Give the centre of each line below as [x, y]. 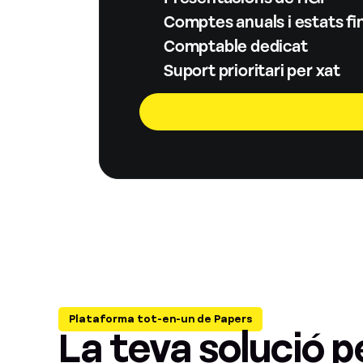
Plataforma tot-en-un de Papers [160, 319]
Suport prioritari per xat [252, 71]
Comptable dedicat [236, 47]
